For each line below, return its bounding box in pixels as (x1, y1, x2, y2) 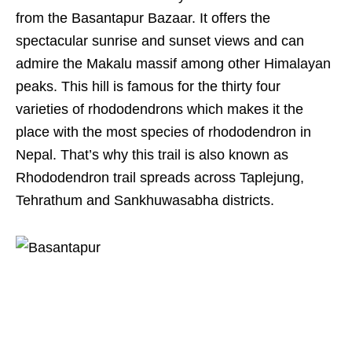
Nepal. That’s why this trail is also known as (16, 147, 288, 163)
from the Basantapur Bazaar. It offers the (16, 10, 270, 27)
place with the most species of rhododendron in (16, 124, 311, 141)
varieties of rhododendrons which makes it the (16, 101, 303, 118)
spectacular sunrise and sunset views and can (16, 33, 304, 49)
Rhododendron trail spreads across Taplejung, (16, 170, 304, 186)
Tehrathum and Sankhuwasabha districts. (16, 192, 278, 209)
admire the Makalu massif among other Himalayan (16, 56, 331, 72)
